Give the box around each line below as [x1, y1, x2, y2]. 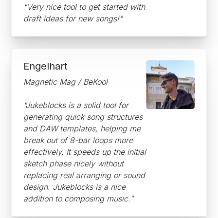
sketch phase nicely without [23, 159, 124, 168]
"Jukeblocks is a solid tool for [23, 100, 128, 110]
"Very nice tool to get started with [23, 2, 145, 12]
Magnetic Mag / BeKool [23, 77, 108, 87]
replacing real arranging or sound [23, 170, 145, 180]
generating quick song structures [23, 112, 143, 122]
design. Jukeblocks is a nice [23, 182, 126, 192]
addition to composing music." [23, 194, 133, 203]
